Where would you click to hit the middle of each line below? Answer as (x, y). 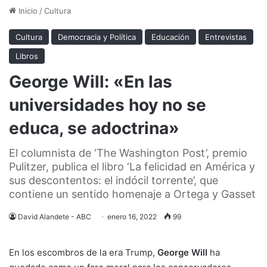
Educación (170, 37)
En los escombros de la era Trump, (82, 252)
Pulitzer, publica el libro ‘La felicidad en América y (132, 166)
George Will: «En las (91, 81)
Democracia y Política (97, 37)
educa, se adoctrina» (94, 128)
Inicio (27, 10)
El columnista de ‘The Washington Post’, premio (128, 153)
